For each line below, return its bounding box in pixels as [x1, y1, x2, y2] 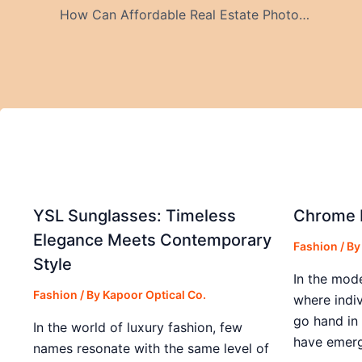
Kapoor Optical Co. [103, 287, 206, 301]
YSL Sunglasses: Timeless [33, 205, 236, 225]
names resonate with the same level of [33, 339, 269, 356]
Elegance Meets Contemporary [33, 229, 271, 250]
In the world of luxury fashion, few [33, 318, 242, 335]
